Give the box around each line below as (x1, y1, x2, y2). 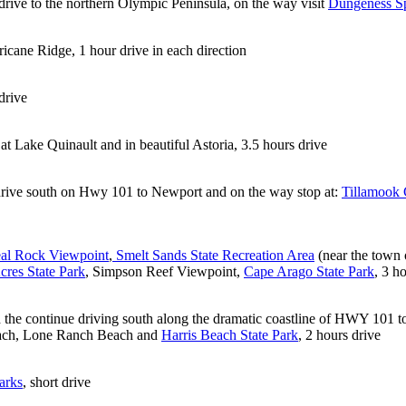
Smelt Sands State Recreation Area (112, 246, 314, 263)
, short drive (23, 373, 91, 390)
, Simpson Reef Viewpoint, (85, 263, 244, 279)
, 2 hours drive (298, 326, 381, 343)
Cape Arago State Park (244, 263, 374, 279)
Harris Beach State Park (161, 326, 298, 343)
